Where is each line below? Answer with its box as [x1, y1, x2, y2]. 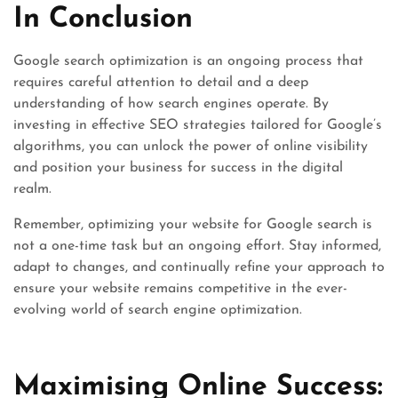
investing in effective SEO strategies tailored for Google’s [13, 118, 382, 132]
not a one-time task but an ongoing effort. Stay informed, [13, 239, 381, 253]
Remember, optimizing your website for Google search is [13, 218, 372, 232]
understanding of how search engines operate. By [13, 97, 329, 111]
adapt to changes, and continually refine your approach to [13, 260, 385, 275]
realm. [13, 182, 52, 196]
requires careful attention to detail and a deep [13, 76, 308, 90]
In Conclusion [13, 5, 193, 34]
